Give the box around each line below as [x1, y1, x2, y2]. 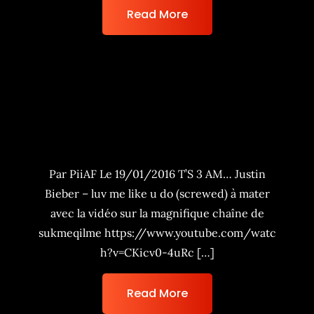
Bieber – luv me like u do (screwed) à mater [44, 186, 270, 200]
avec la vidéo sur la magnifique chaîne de [50, 206, 264, 220]
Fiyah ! [131, 132, 183, 154]
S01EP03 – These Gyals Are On [41, 112, 273, 134]
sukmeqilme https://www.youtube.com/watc [38, 226, 276, 240]
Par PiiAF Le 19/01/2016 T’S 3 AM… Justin [48, 167, 266, 181]
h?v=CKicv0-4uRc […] [100, 245, 214, 259]
